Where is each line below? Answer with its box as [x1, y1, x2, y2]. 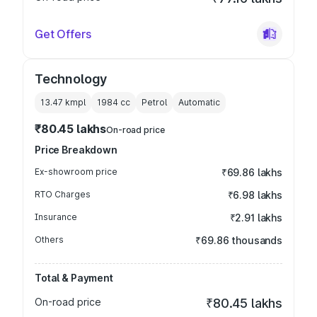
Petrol [142, 97, 167, 108]
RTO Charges [35, 189, 91, 200]
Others [35, 234, 64, 245]
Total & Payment [35, 272, 113, 284]
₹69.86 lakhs [221, 166, 282, 178]
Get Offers [35, 27, 91, 41]
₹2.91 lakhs [229, 212, 282, 224]
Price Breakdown [35, 144, 117, 156]
